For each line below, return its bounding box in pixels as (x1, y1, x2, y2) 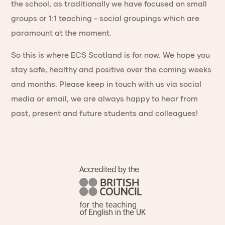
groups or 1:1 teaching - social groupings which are (11, 14, 200, 23)
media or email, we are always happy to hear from (11, 94, 198, 103)
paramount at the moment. (11, 29, 112, 37)
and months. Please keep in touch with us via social (11, 80, 202, 88)
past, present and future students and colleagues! (11, 109, 198, 118)
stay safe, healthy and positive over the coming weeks (11, 65, 212, 74)
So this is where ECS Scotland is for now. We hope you (11, 51, 210, 59)
